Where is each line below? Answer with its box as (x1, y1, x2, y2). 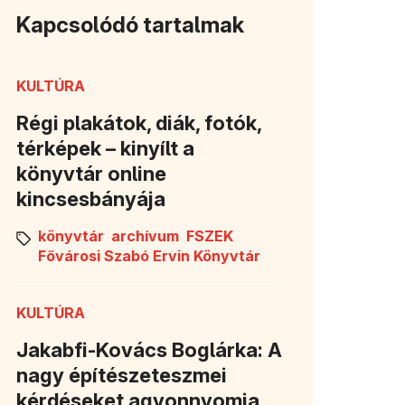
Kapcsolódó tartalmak (16, 11, 244, 38)
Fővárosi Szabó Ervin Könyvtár (38, 246, 260, 265)
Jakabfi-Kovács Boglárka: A (16, 337, 282, 362)
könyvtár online (16, 161, 166, 185)
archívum (111, 226, 179, 245)
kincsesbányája (16, 186, 165, 211)
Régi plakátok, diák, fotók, (16, 110, 261, 135)
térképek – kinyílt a (16, 136, 194, 160)
